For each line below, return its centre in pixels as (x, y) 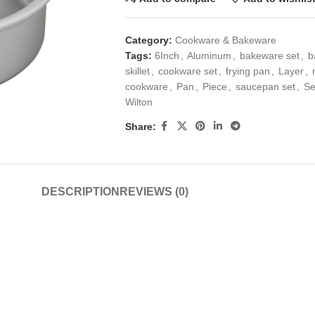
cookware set (187, 71)
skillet (137, 71)
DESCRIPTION (80, 192)
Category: (148, 40)
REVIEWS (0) (154, 192)
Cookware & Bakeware (225, 40)
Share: (140, 126)
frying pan (247, 71)
